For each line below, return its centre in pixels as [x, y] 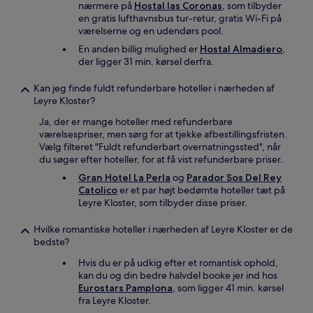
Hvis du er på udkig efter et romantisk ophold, [178, 263]
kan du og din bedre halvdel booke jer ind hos [178, 275]
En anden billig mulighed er [139, 49]
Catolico [98, 190]
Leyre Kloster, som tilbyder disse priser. [163, 203]
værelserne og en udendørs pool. [151, 31]
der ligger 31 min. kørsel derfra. [146, 61]
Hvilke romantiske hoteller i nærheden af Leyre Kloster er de [163, 229]
